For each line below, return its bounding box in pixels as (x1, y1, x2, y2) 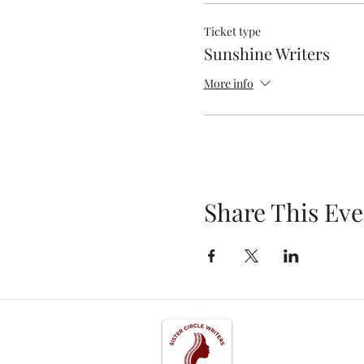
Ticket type (203, 24, 261, 39)
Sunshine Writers (203, 42, 330, 64)
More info (203, 76, 253, 92)
